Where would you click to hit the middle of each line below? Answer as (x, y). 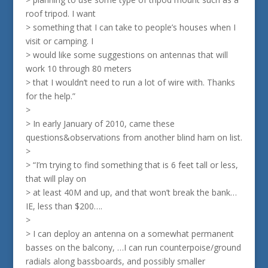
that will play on (56, 179)
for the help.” (50, 96)
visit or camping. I (59, 41)
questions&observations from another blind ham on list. (134, 137)
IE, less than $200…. (64, 206)
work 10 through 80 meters (78, 68)
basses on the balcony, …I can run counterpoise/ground (133, 247)
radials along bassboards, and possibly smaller (115, 261)
